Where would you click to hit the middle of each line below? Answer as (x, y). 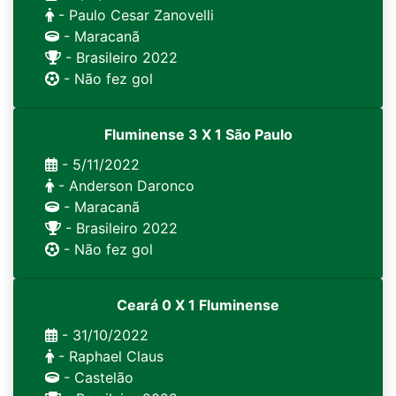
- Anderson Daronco (124, 186)
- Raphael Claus (109, 356)
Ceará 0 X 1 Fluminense (198, 305)
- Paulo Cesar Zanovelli (134, 15)
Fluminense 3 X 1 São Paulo (198, 134)
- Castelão (96, 377)
